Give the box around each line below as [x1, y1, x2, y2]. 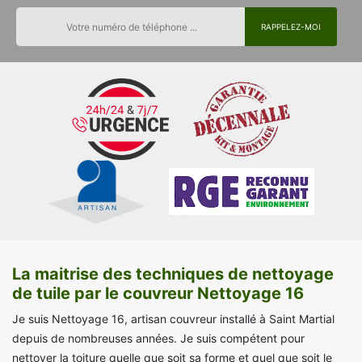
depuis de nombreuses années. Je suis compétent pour [12, 331, 305, 346]
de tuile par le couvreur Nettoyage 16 [12, 284, 304, 304]
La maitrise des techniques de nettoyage [12, 264, 334, 284]
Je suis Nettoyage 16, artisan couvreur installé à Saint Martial [12, 312, 335, 326]
